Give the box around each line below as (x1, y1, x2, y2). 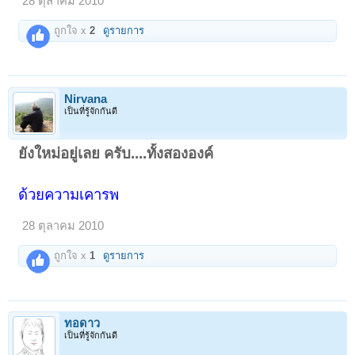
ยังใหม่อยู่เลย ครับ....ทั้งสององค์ (18, 144, 214, 162)
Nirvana (64, 92, 107, 105)
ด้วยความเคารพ (18, 185, 120, 203)
